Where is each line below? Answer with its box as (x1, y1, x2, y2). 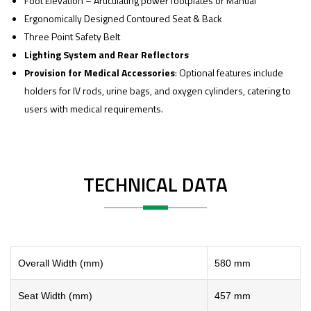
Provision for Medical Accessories (24, 65, 175, 80)
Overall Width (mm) (18, 257, 103, 269)
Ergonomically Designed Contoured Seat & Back (24, 10, 222, 26)
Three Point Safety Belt (24, 28, 120, 44)
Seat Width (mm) (18, 289, 92, 301)
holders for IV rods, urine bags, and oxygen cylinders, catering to (24, 83, 291, 98)
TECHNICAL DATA (83, 169, 228, 199)
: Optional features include (175, 65, 283, 80)
